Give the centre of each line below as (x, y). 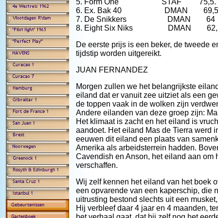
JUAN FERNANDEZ (112, 70)
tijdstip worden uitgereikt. (119, 53)
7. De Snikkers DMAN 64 (145, 19)
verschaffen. (97, 165)
